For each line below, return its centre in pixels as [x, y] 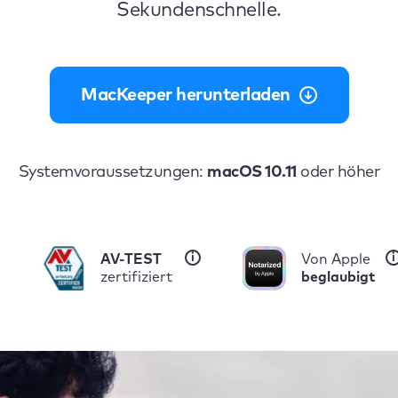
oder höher [338, 172]
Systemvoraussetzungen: [113, 172]
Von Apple [335, 259]
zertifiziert [137, 277]
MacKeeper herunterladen [186, 95]
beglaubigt [338, 277]
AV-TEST [131, 259]
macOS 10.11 [252, 172]
